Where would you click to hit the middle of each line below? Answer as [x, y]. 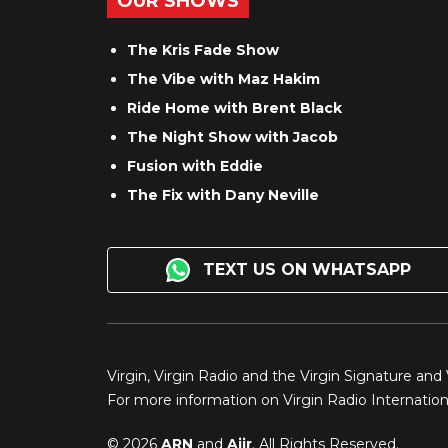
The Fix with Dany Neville [223, 194]
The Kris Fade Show [203, 49]
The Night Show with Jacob [232, 136]
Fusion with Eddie [195, 165]
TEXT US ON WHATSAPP [305, 269]
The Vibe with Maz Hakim [223, 78]
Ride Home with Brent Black [234, 107]
